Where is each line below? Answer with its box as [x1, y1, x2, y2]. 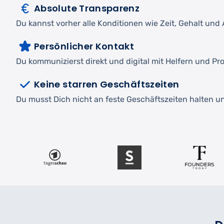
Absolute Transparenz [34, 2, 140, 15]
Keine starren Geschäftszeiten [34, 78, 179, 91]
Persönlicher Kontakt [34, 40, 134, 53]
